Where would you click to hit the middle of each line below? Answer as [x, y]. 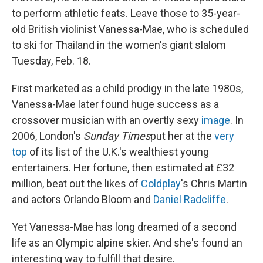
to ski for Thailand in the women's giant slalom [119, 45]
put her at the [182, 136]
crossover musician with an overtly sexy [107, 120]
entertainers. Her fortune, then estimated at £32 [123, 168]
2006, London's [48, 136]
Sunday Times [117, 136]
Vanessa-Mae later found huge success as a [115, 104]
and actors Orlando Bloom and [82, 199]
